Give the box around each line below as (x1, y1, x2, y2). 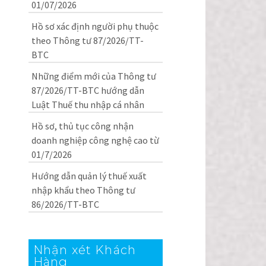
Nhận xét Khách (33, 243, 137, 257)
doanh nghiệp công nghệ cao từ (31, 134, 159, 146)
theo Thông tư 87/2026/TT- (31, 34, 144, 46)
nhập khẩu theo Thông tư (31, 184, 135, 196)
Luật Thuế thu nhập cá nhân (31, 99, 144, 110)
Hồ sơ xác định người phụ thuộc (31, 20, 159, 32)
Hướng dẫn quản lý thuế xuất (31, 170, 147, 182)
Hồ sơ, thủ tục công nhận (31, 120, 134, 132)
